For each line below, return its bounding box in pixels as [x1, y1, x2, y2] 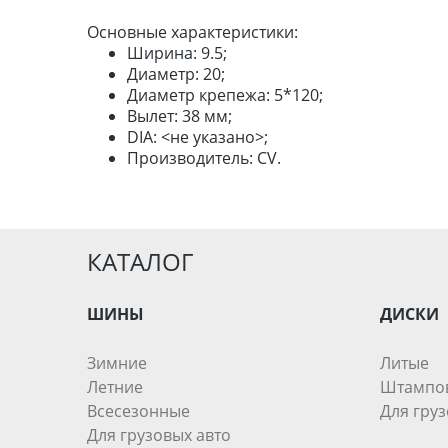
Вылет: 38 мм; [127, 105, 232, 128]
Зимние [87, 352, 147, 375]
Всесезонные [87, 400, 190, 423]
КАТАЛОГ [87, 245, 193, 279]
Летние [87, 376, 143, 399]
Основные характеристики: [87, 21, 298, 44]
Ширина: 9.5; [127, 42, 227, 65]
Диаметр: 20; [127, 63, 225, 86]
